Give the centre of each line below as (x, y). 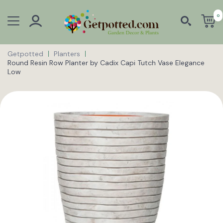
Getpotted (25, 54)
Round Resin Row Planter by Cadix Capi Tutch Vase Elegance (106, 62)
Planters (67, 54)
